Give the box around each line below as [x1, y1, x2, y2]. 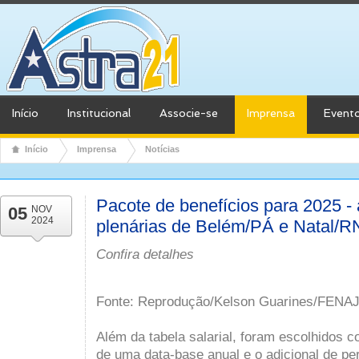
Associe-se [159, 107, 218, 119]
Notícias [145, 144, 179, 154]
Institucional [67, 107, 131, 119]
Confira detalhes [96, 246, 194, 262]
